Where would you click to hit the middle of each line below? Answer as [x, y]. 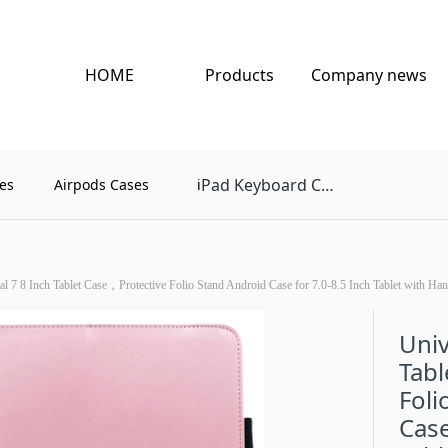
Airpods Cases [101, 184]
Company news [369, 75]
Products [239, 75]
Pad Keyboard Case [261, 185]
